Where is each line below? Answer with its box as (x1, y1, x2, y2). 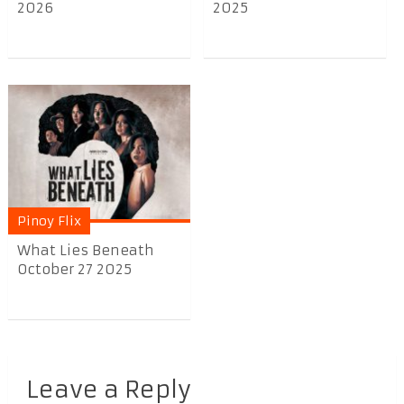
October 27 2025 (16, 261, 132, 279)
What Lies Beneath (16, 242, 154, 260)
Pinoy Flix (16, 213, 81, 230)
